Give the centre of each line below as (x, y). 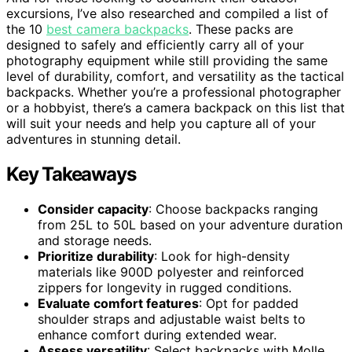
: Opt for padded (249, 303)
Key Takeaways (71, 174)
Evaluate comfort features (118, 303)
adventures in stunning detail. (93, 139)
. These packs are (241, 29)
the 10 (26, 29)
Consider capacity (93, 209)
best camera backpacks (117, 29)
